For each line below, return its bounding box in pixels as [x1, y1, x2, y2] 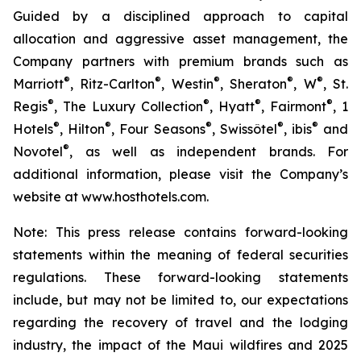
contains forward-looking [184, 224, 349, 240]
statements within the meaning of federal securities [13, 247, 348, 263]
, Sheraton [219, 76, 288, 92]
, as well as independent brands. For [69, 143, 348, 160]
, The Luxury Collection [54, 98, 203, 114]
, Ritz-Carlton [70, 76, 156, 92]
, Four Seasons [111, 121, 205, 137]
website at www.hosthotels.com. [13, 189, 209, 205]
